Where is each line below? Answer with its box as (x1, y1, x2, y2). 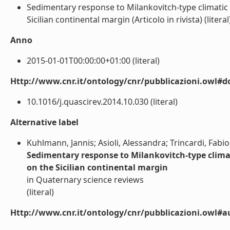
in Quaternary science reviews (27, 174, 144, 185)
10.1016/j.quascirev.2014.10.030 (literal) (27, 96, 178, 107)
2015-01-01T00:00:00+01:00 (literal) (27, 55, 160, 66)
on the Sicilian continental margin (27, 162, 168, 173)
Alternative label (10, 117, 79, 128)
